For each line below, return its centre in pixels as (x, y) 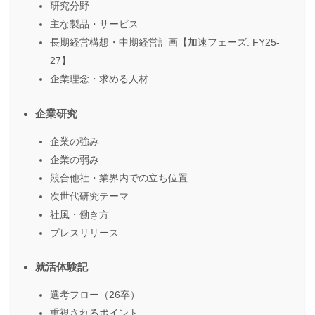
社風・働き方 (79, 214)
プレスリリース (84, 232)
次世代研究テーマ (89, 196)
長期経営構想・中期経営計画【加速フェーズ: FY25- (165, 43)
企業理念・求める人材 (99, 79)
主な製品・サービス (94, 24)
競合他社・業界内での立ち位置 (119, 178)
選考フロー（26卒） (95, 294)
